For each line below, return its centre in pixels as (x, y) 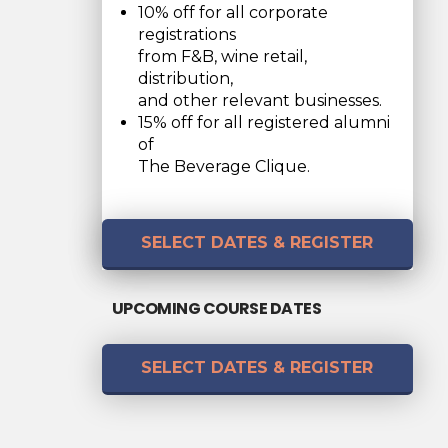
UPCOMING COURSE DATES (216, 308)
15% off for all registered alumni (264, 122)
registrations (187, 34)
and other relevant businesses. (260, 100)
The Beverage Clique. (224, 166)
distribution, (186, 78)
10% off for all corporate (233, 12)
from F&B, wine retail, (223, 56)
